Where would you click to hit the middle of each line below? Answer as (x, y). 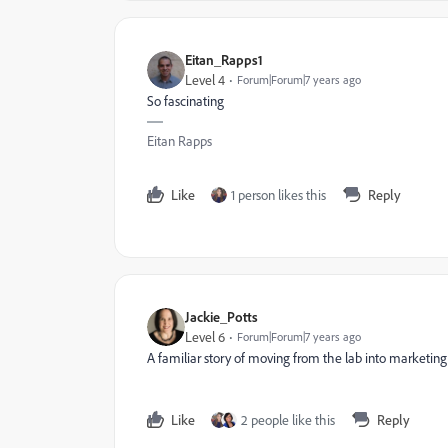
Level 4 (205, 80)
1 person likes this (278, 195)
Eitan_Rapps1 (224, 59)
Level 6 (205, 337)
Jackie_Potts (221, 316)
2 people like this (288, 420)
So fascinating (185, 101)
